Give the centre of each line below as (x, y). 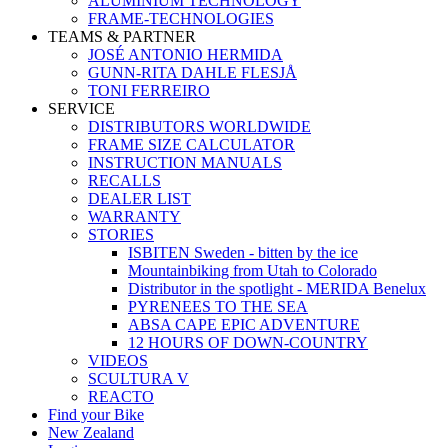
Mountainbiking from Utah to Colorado (252, 270)
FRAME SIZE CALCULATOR (191, 144)
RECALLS (124, 180)
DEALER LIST (139, 198)
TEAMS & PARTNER (122, 36)
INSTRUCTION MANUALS (185, 162)
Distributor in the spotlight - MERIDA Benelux (277, 288)
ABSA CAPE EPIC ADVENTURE (244, 324)
